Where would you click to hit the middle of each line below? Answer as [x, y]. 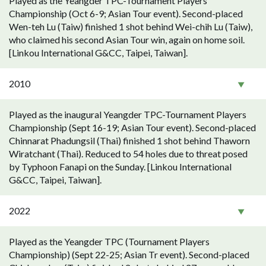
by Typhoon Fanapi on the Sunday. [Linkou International [120, 167]
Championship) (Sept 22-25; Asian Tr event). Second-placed [129, 254]
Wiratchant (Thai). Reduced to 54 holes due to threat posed [128, 153]
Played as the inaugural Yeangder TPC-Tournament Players [128, 114]
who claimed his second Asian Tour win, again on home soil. [127, 39]
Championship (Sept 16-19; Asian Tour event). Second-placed [132, 127]
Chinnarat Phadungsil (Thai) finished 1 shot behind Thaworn [129, 140]
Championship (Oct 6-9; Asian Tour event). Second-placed [126, 13]
